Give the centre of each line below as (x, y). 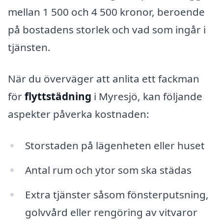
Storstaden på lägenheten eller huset (115, 145)
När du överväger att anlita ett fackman (104, 79)
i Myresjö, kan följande (147, 96)
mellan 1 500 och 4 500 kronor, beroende (106, 12)
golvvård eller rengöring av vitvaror (111, 212)
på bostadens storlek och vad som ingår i (107, 30)
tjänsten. (29, 47)
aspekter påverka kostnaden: (79, 114)
